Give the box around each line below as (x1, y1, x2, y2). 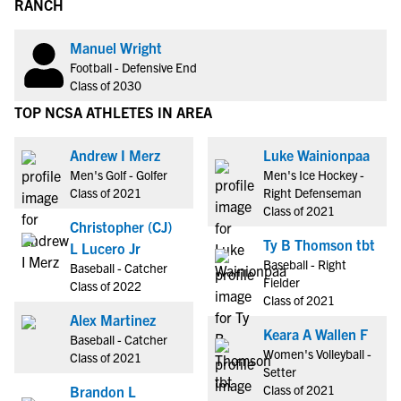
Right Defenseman (263, 184, 362, 200)
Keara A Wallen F (263, 325, 368, 343)
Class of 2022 (70, 277, 141, 294)
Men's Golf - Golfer (70, 166, 167, 183)
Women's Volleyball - (263, 346, 371, 362)
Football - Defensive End (70, 59, 197, 75)
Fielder (263, 274, 300, 290)
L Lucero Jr (70, 239, 141, 257)
